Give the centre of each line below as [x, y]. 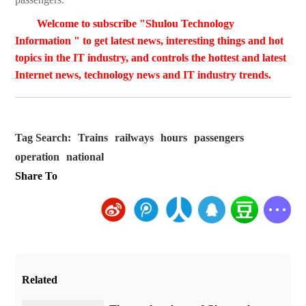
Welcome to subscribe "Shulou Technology [136, 24]
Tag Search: [43, 138]
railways [135, 138]
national [85, 157]
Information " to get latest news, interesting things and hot [150, 41]
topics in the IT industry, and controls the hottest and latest [151, 58]
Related [40, 280]
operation [38, 157]
